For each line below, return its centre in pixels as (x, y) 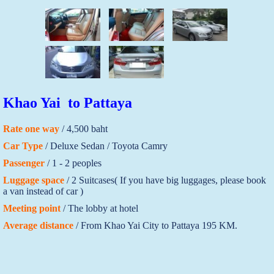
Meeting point (31, 208)
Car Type (23, 146)
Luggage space (33, 180)
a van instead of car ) (43, 191)
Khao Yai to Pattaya (69, 103)
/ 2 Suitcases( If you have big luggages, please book (165, 180)
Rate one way (31, 128)
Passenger (24, 163)
